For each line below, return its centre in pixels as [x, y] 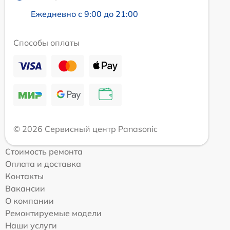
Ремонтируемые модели [53, 213]
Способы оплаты [46, 43]
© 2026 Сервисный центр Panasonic [85, 129]
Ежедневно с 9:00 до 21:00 [84, 14]
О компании [30, 201]
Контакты [24, 176]
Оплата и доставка [43, 164]
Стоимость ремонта [44, 152]
